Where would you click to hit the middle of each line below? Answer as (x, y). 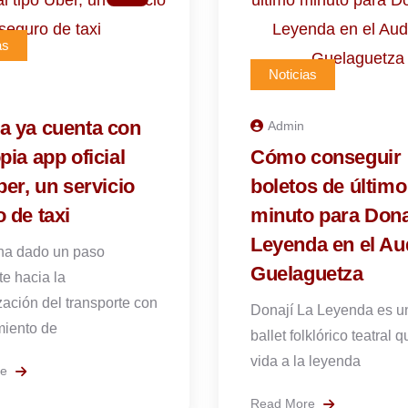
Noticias (293, 74)
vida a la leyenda (306, 361)
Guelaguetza (307, 274)
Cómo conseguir (326, 157)
